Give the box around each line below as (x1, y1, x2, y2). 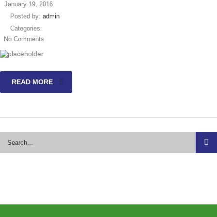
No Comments (4, 35, 44, 43)
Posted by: (10, 13, 43, 20)
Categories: (10, 25, 42, 32)
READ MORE (12, 78, 53, 86)
